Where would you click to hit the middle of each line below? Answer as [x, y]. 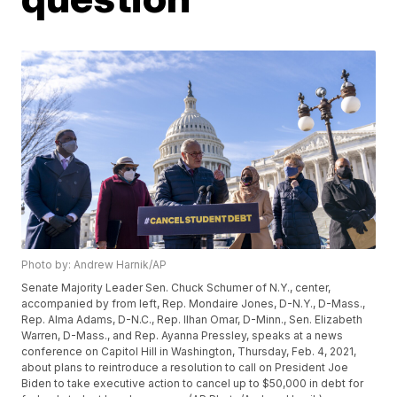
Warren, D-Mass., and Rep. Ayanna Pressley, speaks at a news [183, 336]
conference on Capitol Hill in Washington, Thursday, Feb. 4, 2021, [189, 352]
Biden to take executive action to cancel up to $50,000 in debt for [193, 384]
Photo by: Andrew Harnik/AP [94, 265]
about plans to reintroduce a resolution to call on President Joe [185, 368]
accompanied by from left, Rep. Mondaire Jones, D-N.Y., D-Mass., [194, 304]
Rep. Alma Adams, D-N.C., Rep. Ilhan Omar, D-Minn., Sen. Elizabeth [192, 320]
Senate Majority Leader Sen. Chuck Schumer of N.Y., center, [176, 288]
